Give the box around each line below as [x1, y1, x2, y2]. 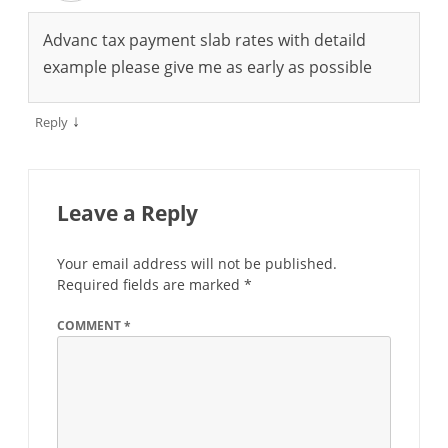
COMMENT [57, 316, 124, 334]
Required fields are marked [57, 274, 244, 294]
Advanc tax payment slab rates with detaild [43, 28, 366, 51]
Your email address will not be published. [57, 253, 337, 273]
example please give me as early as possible [43, 55, 372, 78]
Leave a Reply [57, 198, 198, 227]
